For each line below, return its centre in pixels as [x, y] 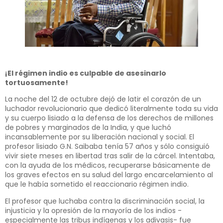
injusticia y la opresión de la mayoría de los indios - [93, 210]
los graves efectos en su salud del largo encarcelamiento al [109, 175]
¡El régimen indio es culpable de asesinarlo [86, 73]
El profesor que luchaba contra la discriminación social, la [105, 201]
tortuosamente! [37, 83]
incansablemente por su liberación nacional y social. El [100, 137]
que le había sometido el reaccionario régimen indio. [97, 184]
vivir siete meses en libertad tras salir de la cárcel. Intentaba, [110, 156]
